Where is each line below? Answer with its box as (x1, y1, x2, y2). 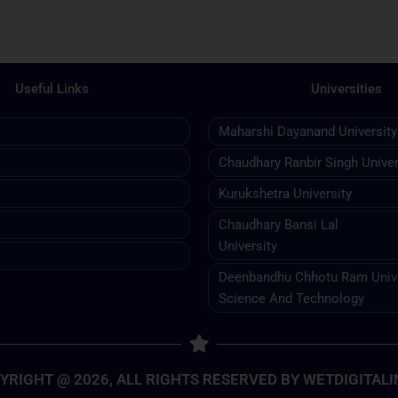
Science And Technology (219, 291, 364, 307)
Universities (310, 81, 382, 98)
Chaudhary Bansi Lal (219, 217, 338, 234)
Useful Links (15, 81, 89, 98)
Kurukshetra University (219, 186, 352, 203)
